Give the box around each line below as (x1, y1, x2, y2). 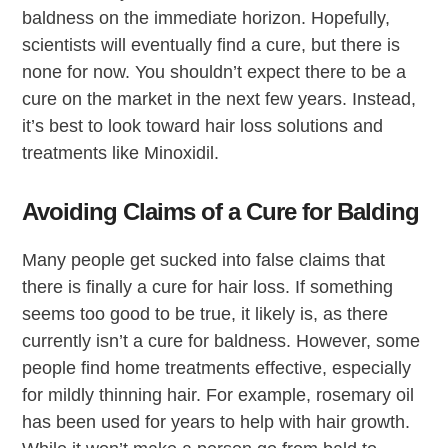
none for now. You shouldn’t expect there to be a (22, 61, 407, 82)
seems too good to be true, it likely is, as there (22, 303, 389, 324)
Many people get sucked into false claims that (22, 249, 386, 270)
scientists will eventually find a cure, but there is (22, 34, 401, 55)
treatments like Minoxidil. (22, 142, 220, 163)
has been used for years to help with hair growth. (22, 411, 411, 432)
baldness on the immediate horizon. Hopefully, (22, 7, 391, 28)
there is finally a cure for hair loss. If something (22, 276, 394, 297)
